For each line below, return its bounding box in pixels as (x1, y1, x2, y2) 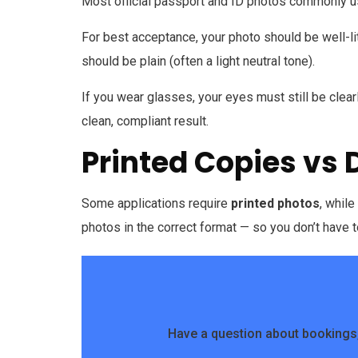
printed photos (231, 196, 320, 212)
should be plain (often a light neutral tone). (82, 54, 315, 70)
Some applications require (82, 196, 231, 212)
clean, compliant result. (82, 113, 209, 129)
